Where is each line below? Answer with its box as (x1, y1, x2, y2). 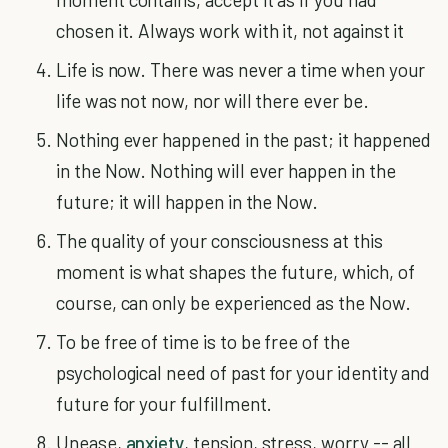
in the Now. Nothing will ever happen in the (56, 159, 396, 182)
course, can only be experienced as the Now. (56, 291, 411, 314)
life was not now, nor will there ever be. (56, 89, 369, 112)
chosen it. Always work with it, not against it (56, 19, 405, 42)
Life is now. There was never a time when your (56, 58, 426, 81)
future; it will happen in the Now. (56, 190, 319, 213)
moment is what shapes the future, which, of (56, 260, 415, 283)
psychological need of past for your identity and (56, 361, 431, 384)
